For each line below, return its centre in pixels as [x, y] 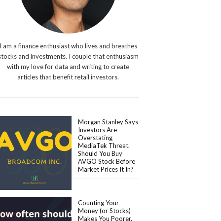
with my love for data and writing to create [68, 67]
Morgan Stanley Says [108, 122]
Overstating [95, 138]
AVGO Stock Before [107, 161]
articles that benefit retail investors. [68, 77]
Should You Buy [100, 153]
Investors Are [98, 130]
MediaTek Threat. [104, 146]
